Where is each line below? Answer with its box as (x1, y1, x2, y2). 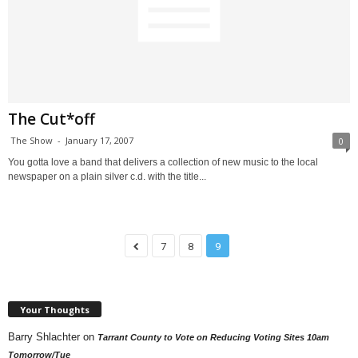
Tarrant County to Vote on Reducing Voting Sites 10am (97, 332, 329, 342)
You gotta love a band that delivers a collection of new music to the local (8, 157, 318, 169)
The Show (10, 134, 53, 147)
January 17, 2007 (66, 134, 133, 147)
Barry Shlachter (8, 330, 80, 343)
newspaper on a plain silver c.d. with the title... (8, 171, 206, 183)
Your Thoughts (20, 303, 89, 316)
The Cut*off (8, 109, 95, 130)
